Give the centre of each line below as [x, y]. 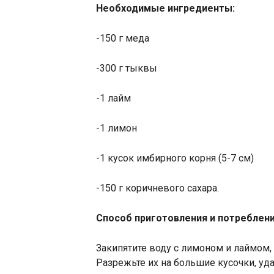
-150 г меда [123, 38]
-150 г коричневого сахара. [157, 188]
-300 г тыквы [127, 68]
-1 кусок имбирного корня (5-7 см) [175, 158]
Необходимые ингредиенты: [165, 8]
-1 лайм [113, 98]
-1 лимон [117, 128]
